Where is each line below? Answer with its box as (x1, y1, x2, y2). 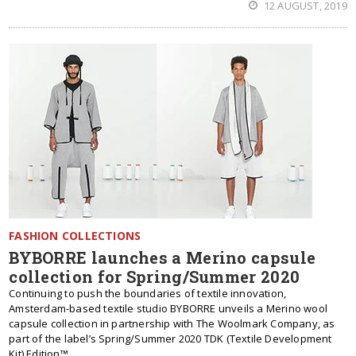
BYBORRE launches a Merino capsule (9, 247, 316, 268)
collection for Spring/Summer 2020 (9, 266, 300, 287)
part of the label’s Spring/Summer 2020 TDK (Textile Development (9, 331, 332, 346)
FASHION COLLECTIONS (9, 228, 141, 243)
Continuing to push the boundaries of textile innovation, (9, 286, 287, 300)
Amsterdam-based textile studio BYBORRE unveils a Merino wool (9, 301, 327, 315)
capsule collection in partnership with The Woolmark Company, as (9, 316, 335, 331)
